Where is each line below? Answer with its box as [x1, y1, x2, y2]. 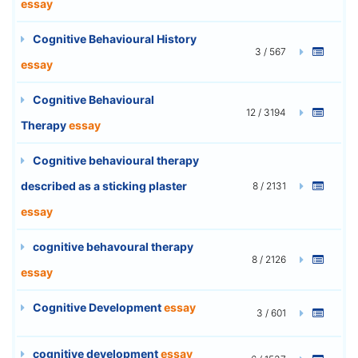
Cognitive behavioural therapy [30, 153, 199, 167]
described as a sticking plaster [21, 178, 187, 193]
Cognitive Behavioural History [30, 31, 197, 46]
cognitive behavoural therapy [30, 239, 193, 253]
